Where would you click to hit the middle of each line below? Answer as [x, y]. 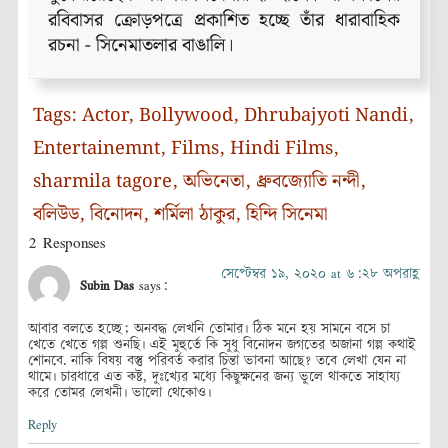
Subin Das [107, 285]
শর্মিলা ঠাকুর [194, 214]
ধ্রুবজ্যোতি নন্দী [308, 181]
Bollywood [186, 115]
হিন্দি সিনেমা [287, 214]
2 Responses [66, 242]
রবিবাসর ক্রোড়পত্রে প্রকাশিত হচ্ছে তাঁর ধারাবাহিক [224, 20]
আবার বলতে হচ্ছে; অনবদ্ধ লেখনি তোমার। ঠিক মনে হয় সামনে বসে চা [209, 329]
